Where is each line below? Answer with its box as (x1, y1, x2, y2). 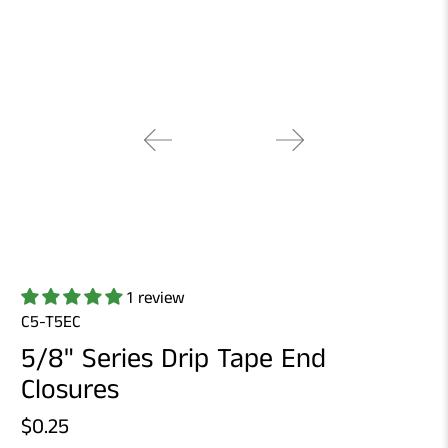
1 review (127, 286, 186, 311)
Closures (21, 370, 120, 410)
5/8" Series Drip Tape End (21, 339, 327, 379)
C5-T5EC (21, 310, 82, 335)
